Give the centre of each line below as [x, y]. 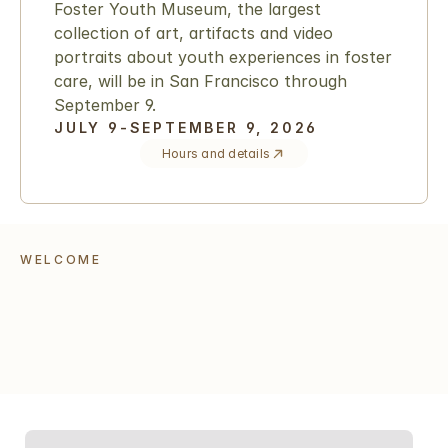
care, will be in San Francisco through [200, 81]
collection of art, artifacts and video [193, 33]
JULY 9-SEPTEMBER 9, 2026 [186, 127]
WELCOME [61, 259]
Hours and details [216, 153]
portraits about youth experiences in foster [223, 57]
